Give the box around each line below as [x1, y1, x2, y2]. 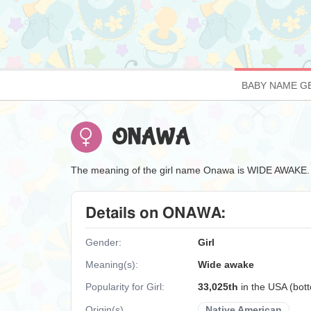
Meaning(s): [85, 259, 138, 270]
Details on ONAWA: [85, 205, 226, 221]
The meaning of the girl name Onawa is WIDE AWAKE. [71, 165, 310, 176]
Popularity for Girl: [85, 281, 165, 292]
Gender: [85, 237, 121, 248]
